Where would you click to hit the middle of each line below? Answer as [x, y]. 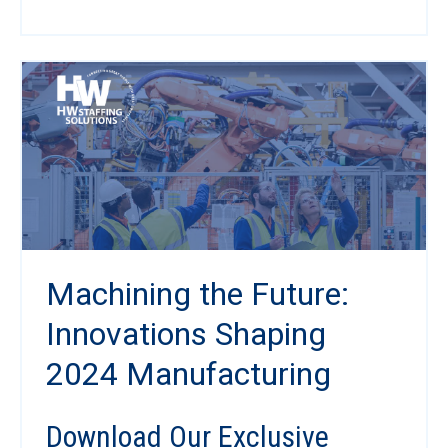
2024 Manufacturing [188, 374]
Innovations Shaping [186, 334]
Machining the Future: [197, 294]
